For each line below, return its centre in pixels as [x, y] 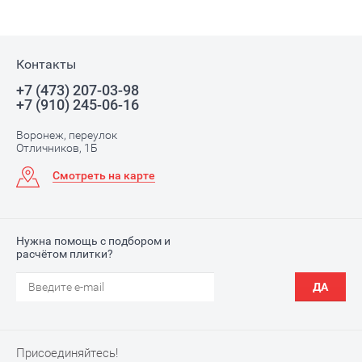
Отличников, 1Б [57, 148]
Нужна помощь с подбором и [93, 241]
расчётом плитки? [65, 254]
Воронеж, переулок [67, 135]
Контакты [46, 65]
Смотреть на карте [104, 176]
